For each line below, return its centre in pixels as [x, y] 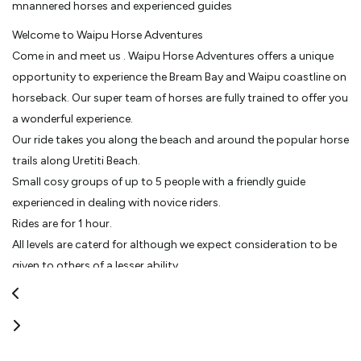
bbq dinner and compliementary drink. [111, 307]
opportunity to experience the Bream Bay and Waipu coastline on [179, 77]
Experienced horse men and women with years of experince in [169, 349]
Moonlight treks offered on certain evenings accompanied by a [174, 286]
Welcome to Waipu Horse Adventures [108, 35]
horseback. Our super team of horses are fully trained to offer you [180, 98]
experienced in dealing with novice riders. [116, 202]
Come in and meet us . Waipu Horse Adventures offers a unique [173, 56]
